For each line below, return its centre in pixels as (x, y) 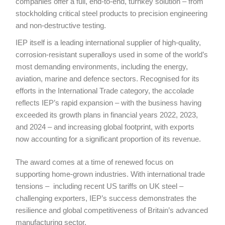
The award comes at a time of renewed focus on (95, 162)
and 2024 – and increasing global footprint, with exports (105, 127)
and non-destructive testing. (61, 26)
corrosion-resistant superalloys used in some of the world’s (112, 55)
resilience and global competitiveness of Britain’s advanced (112, 210)
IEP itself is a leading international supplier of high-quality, (108, 43)
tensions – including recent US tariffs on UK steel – (100, 186)
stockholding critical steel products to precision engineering (112, 14)
